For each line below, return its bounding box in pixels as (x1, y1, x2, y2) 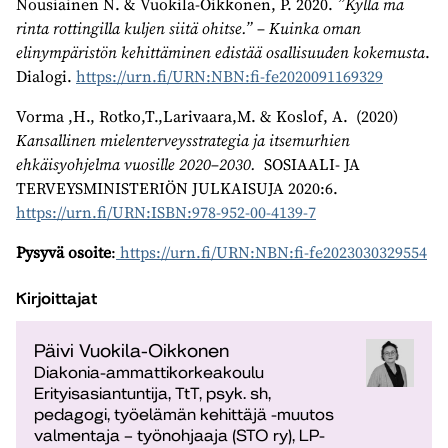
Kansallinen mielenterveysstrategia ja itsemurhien (16, 129, 350, 151)
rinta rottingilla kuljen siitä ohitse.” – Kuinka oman (16, 17, 361, 39)
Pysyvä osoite (16, 241, 111, 263)
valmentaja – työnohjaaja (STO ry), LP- (34, 426, 325, 445)
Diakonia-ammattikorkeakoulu (34, 363, 264, 382)
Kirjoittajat (16, 289, 97, 308)
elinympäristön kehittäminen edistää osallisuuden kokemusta (16, 41, 425, 63)
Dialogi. (16, 65, 76, 87)
